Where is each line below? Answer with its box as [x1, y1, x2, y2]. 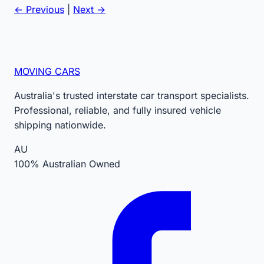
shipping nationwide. [14, 118, 106, 131]
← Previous [14, 3, 64, 15]
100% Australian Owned [14, 157, 120, 170]
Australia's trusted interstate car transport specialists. [14, 89, 249, 101]
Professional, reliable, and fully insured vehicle [14, 104, 221, 116]
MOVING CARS [14, 65, 80, 77]
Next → [73, 3, 105, 15]
